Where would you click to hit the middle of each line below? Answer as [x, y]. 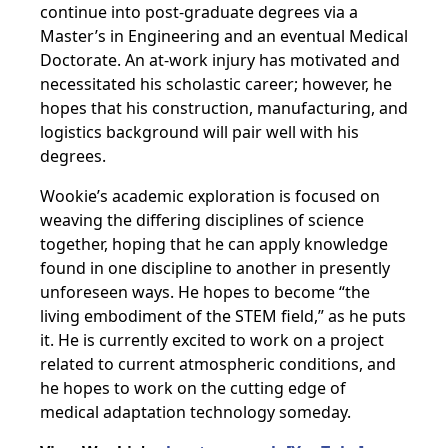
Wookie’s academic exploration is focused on [210, 196]
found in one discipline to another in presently [215, 268]
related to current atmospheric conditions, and [218, 364]
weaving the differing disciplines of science [202, 220]
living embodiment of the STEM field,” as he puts [223, 316]
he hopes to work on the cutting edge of [193, 388]
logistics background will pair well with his [199, 132]
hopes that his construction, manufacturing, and [224, 108]
